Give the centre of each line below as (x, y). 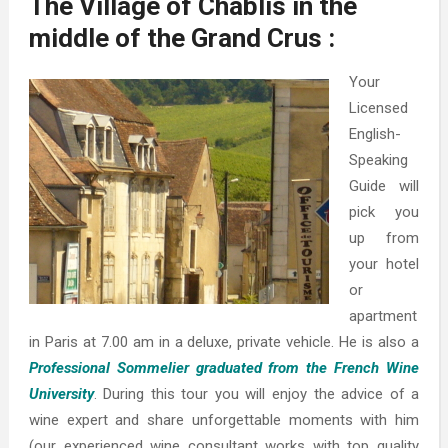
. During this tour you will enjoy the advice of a (256, 394)
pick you (384, 212)
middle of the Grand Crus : (181, 38)
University (61, 394)
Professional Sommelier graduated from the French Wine (224, 368)
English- (374, 134)
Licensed (378, 108)
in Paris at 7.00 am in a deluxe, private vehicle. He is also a (224, 342)
